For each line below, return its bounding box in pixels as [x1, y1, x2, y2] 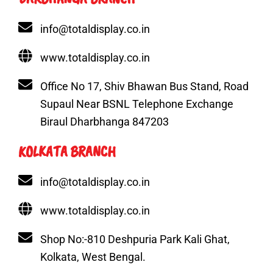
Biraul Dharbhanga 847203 [40, 115, 169, 128]
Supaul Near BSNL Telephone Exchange [40, 97, 233, 110]
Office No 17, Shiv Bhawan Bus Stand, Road [40, 79, 249, 93]
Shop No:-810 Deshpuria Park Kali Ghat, [40, 232, 230, 246]
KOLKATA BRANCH [18, 141, 116, 161]
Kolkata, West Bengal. [40, 250, 146, 263]
